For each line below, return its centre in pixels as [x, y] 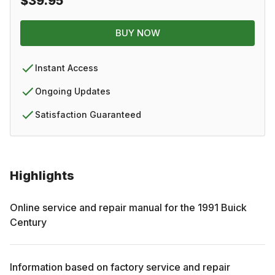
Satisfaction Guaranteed [88, 114]
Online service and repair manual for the [104, 207]
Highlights [42, 175]
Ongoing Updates [73, 91]
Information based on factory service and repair [120, 267]
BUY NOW [137, 33]
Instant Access [67, 68]
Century [28, 222]
